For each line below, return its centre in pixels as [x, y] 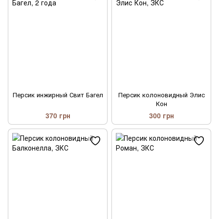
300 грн [161, 116]
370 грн [58, 116]
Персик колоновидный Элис [161, 95]
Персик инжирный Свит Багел [58, 95]
